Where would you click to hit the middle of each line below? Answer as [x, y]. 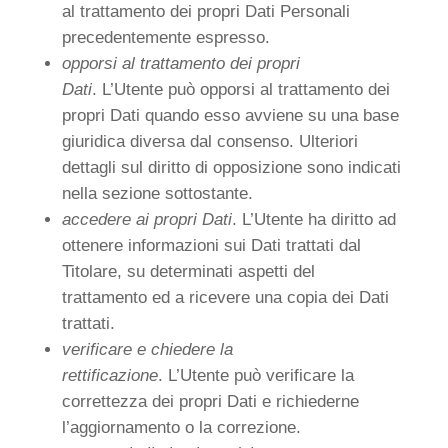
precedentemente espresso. [165, 37]
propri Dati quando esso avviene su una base [230, 115]
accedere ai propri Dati [146, 219]
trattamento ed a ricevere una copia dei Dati [225, 297]
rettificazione [109, 375]
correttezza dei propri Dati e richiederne [210, 401]
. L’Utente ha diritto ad [313, 219]
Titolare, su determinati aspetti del [188, 271]
